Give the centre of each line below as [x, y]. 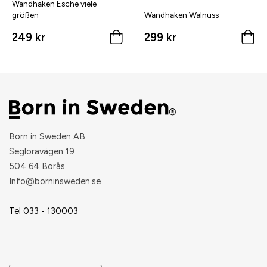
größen [25, 15]
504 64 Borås [37, 166]
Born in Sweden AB [47, 136]
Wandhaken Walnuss [181, 15]
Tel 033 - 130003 [44, 211]
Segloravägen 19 [42, 151]
